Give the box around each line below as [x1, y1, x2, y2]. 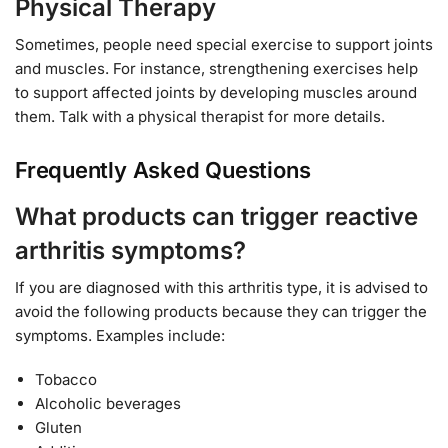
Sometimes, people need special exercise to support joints [15, 34, 433, 54]
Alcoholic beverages [35, 393, 181, 413]
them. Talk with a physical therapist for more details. [15, 106, 385, 126]
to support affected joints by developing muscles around [15, 82, 417, 102]
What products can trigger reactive [15, 202, 418, 232]
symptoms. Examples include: [15, 326, 225, 346]
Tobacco [35, 369, 97, 389]
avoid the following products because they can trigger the [15, 302, 427, 322]
